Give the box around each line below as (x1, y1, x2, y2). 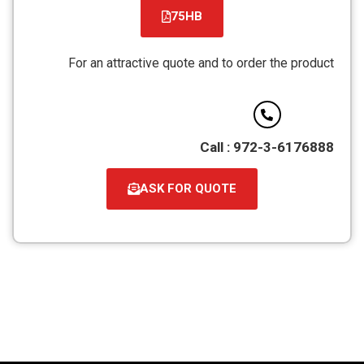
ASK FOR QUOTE (140, 181, 236, 197)
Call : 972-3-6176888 (200, 139, 334, 156)
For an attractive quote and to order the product (68, 54, 334, 71)
